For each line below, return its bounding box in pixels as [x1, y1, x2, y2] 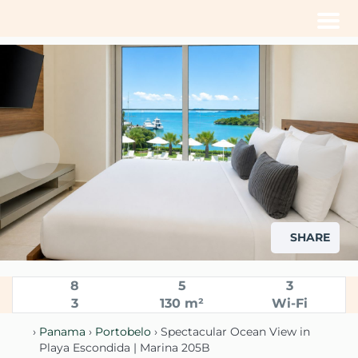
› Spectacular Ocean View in [150, 324, 310, 339]
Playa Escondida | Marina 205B [39, 340, 210, 355]
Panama [38, 324, 86, 339]
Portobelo [94, 324, 151, 339]
